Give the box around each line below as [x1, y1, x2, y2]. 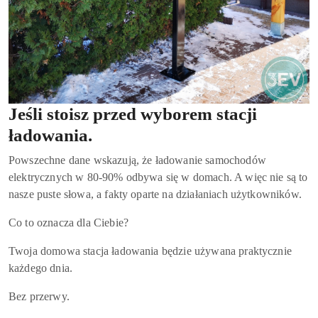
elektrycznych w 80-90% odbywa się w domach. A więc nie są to [9, 170, 308, 183]
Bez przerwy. [9, 290, 70, 302]
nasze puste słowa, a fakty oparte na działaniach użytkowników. [9, 187, 302, 200]
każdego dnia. [9, 261, 73, 274]
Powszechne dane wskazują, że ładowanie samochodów [9, 153, 266, 166]
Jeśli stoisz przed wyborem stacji [9, 104, 257, 124]
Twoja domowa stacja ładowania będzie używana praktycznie [9, 244, 292, 257]
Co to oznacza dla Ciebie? [9, 216, 128, 229]
